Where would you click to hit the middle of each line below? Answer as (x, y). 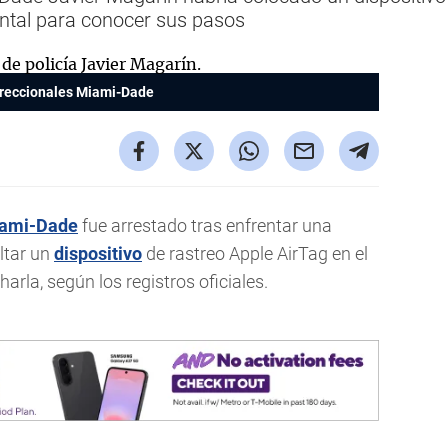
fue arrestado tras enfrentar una (205, 225)
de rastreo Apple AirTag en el (255, 253)
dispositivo (98, 253)
